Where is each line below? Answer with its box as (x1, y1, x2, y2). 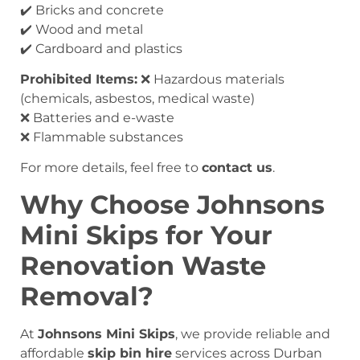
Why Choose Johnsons (20, 188, 325, 220)
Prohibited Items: (20, 71, 137, 87)
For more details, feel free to (20, 160, 202, 176)
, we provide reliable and (175, 325, 330, 342)
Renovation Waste (20, 249, 266, 281)
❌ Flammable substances (20, 129, 183, 145)
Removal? (20, 280, 153, 312)
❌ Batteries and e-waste (20, 109, 174, 125)
